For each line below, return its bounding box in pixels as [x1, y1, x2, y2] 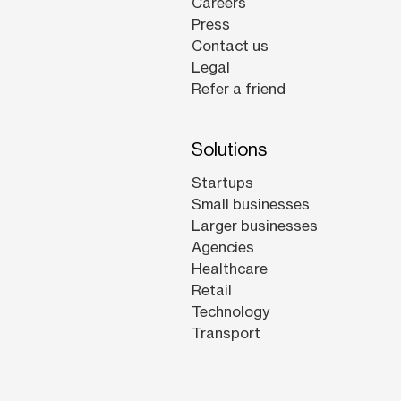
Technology [192, 303, 270, 321]
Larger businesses [192, 217, 319, 235]
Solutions [192, 139, 268, 161]
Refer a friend [192, 80, 286, 98]
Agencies [192, 238, 255, 257]
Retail [192, 281, 233, 300]
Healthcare [192, 260, 269, 278]
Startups [192, 174, 254, 192]
